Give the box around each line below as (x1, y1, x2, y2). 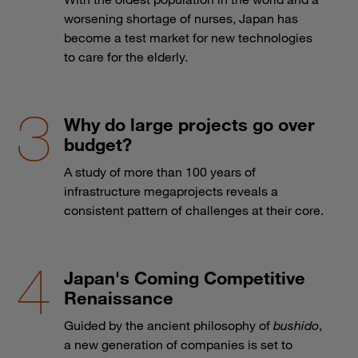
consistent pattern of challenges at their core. (64, 201, 324, 218)
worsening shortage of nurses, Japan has (64, 10, 298, 26)
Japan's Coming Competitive (64, 266, 305, 288)
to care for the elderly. (64, 48, 188, 65)
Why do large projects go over (64, 113, 315, 135)
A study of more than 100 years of (64, 163, 256, 180)
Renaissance (64, 286, 173, 308)
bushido (273, 316, 319, 333)
